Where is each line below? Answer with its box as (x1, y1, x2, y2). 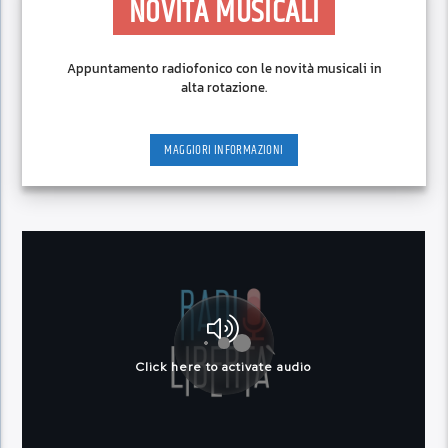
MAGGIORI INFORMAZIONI (164, 139, 284, 160)
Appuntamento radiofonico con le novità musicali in (66, 59, 382, 79)
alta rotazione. (181, 78, 267, 98)
